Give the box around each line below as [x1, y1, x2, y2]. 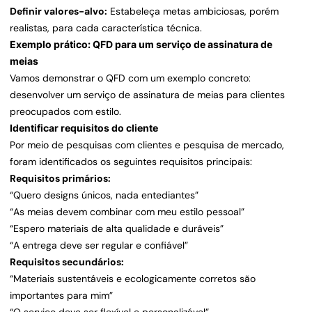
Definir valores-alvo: [10, 5, 107, 18]
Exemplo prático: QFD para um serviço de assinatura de [10, 38, 272, 51]
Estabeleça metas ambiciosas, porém [107, 5, 279, 18]
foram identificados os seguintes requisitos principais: [10, 155, 252, 169]
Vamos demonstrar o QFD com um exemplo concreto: [10, 72, 251, 85]
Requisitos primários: [10, 172, 111, 185]
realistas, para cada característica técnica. [10, 22, 202, 35]
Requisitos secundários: [10, 256, 124, 269]
